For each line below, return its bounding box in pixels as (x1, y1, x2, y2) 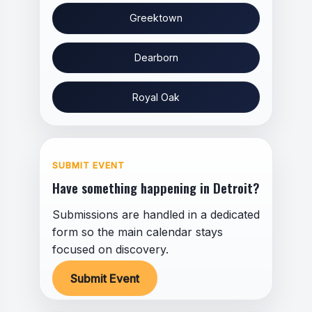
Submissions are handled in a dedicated (52, 208, 260, 222)
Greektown (130, 12, 182, 24)
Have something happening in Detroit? (52, 178, 259, 198)
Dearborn (134, 51, 178, 63)
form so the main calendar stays (52, 225, 223, 240)
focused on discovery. (52, 242, 169, 257)
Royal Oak (132, 91, 180, 103)
